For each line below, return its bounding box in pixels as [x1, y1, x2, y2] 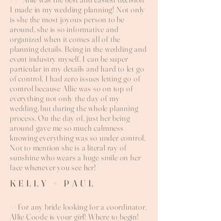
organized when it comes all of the [10, 34, 121, 44]
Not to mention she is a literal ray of [10, 143, 127, 152]
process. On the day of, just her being [10, 113, 130, 123]
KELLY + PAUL [10, 178, 96, 189]
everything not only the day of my [10, 93, 120, 103]
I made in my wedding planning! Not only [10, 4, 146, 14]
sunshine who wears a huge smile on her [10, 152, 141, 162]
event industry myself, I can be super [10, 54, 128, 64]
